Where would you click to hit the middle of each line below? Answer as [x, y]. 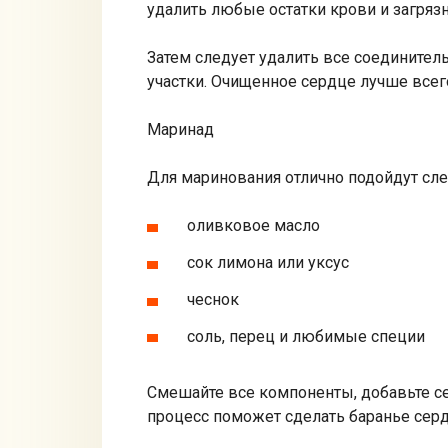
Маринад [180, 130]
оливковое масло [253, 226]
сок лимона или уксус [268, 263]
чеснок [213, 299]
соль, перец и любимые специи [306, 336]
